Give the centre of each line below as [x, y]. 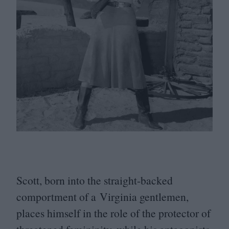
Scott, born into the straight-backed [95, 180]
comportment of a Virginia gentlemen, [102, 197]
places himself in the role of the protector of [113, 213]
